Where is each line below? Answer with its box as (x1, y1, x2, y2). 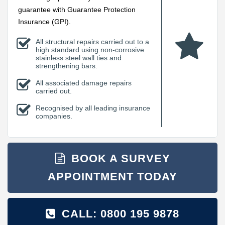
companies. (36, 112, 72, 120)
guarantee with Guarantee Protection (18, 6, 136, 14)
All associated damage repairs (36, 79, 132, 87)
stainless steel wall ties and (36, 54, 122, 62)
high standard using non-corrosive (36, 46, 144, 54)
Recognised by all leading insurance (36, 104, 150, 112)
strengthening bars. (36, 62, 97, 70)
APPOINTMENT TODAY (48, 170, 177, 183)
